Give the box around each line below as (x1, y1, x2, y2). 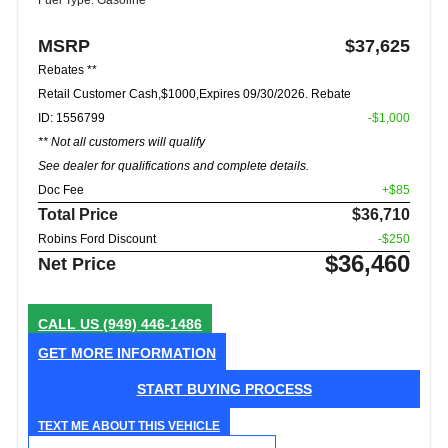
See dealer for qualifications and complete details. (38, 158, 309, 173)
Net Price (38, 253, 116, 274)
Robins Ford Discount (38, 231, 156, 246)
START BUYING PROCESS (136, 380, 312, 397)
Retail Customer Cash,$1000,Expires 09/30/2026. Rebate (38, 86, 351, 101)
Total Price (38, 205, 118, 223)
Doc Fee (38, 182, 84, 197)
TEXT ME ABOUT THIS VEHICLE (38, 418, 220, 433)
